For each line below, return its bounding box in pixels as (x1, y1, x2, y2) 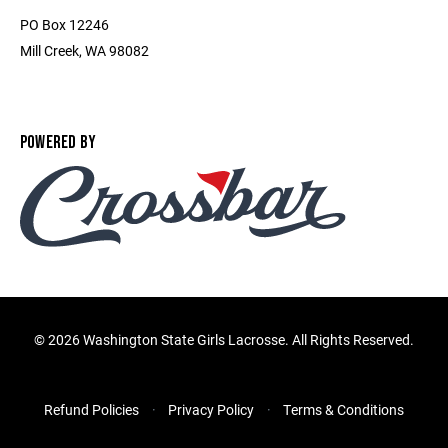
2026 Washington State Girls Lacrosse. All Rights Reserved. (48, 330, 414, 350)
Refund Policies (44, 400, 139, 420)
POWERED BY (20, 132, 97, 153)
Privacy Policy (168, 400, 254, 420)
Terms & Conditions (283, 400, 404, 420)
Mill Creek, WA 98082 (20, 41, 149, 60)
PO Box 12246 (20, 15, 109, 34)
